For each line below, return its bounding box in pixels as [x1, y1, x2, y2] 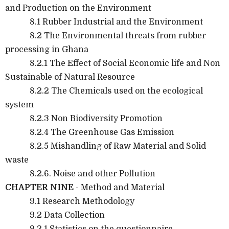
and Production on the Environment [5, 3, 151, 13]
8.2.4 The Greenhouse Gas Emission [5, 127, 174, 137]
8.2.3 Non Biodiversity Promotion [5, 113, 163, 123]
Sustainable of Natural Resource [5, 72, 135, 82]
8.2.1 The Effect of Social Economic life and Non [5, 58, 220, 68]
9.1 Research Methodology [5, 196, 134, 206]
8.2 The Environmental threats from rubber [5, 31, 206, 40]
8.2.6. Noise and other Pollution [5, 169, 155, 178]
